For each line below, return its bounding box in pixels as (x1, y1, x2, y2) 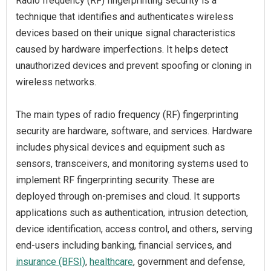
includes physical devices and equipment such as (16, 142, 225, 153)
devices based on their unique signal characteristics (16, 27, 235, 39)
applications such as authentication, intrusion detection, (16, 207, 248, 218)
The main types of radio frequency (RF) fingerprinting (16, 109, 238, 120)
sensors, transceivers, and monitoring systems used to (16, 158, 249, 169)
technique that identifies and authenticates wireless (16, 11, 233, 22)
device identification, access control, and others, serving (16, 223, 252, 235)
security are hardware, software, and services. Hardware (16, 125, 252, 137)
